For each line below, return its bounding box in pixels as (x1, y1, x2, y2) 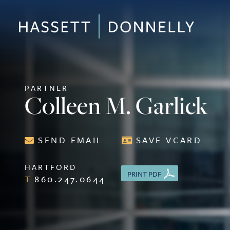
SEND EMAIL (38, 133, 103, 146)
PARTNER (25, 82, 69, 93)
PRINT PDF (127, 168, 162, 179)
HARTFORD (25, 161, 77, 172)
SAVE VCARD (136, 133, 202, 146)
